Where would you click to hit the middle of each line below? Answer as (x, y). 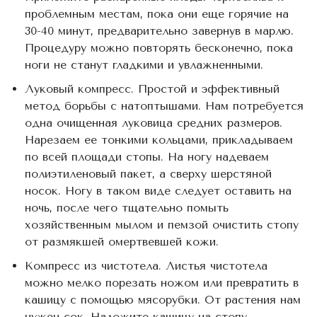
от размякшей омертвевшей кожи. (122, 241)
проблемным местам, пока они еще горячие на (157, 13)
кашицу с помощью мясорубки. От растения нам (163, 299)
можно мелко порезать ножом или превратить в (162, 282)
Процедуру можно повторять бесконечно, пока (159, 47)
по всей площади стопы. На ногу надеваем (147, 156)
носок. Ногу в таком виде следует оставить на (158, 190)
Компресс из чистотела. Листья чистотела (146, 265)
